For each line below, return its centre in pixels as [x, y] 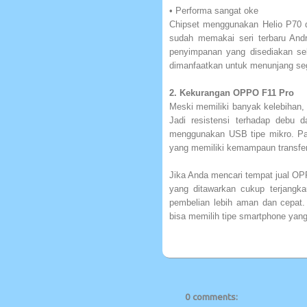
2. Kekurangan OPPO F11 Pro [232, 93]
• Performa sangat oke [214, 10]
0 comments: [211, 297]
